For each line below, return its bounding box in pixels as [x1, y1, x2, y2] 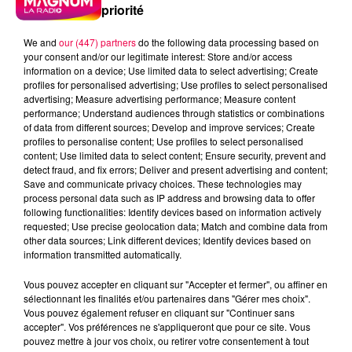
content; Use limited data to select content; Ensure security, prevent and [24, 148, 326, 162]
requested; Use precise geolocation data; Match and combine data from [24, 218, 328, 233]
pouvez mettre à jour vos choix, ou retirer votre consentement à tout [24, 333, 309, 347]
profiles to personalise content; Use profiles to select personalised [24, 134, 303, 148]
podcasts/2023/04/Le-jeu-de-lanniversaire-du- [8, 262, 306, 280]
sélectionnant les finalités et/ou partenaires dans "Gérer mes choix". [24, 291, 310, 305]
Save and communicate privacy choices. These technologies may [24, 176, 302, 190]
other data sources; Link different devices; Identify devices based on [24, 233, 311, 247]
